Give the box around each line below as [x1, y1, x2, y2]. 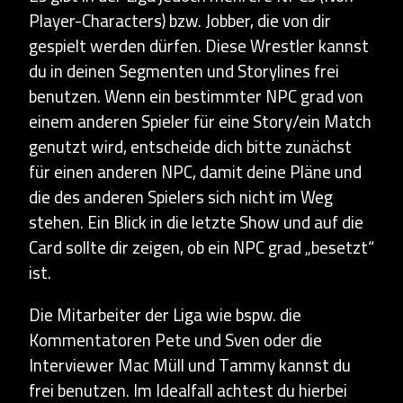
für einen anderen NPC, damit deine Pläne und [29, 156, 362, 188]
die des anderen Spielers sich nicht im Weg [29, 181, 333, 213]
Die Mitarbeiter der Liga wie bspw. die [29, 299, 301, 331]
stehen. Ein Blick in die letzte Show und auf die [29, 206, 363, 238]
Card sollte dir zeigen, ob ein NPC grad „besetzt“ [29, 231, 374, 264]
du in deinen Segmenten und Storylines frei [29, 55, 339, 87]
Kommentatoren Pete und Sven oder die [29, 324, 322, 356]
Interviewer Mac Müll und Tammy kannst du [29, 349, 351, 381]
